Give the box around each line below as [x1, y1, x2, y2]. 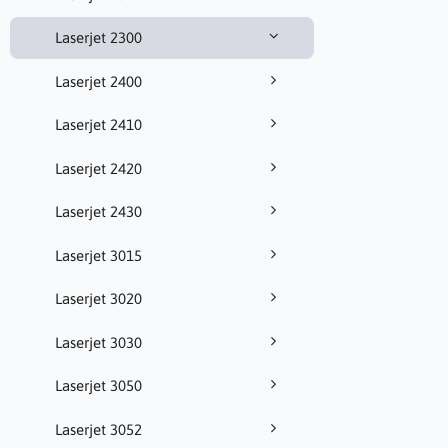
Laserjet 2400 [55, 72, 142, 90]
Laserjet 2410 [55, 116, 142, 134]
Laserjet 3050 [55, 377, 142, 395]
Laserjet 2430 [55, 203, 142, 221]
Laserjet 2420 [55, 159, 142, 177]
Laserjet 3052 [55, 420, 142, 438]
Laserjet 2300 [55, 29, 142, 47]
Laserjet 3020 [55, 290, 142, 308]
